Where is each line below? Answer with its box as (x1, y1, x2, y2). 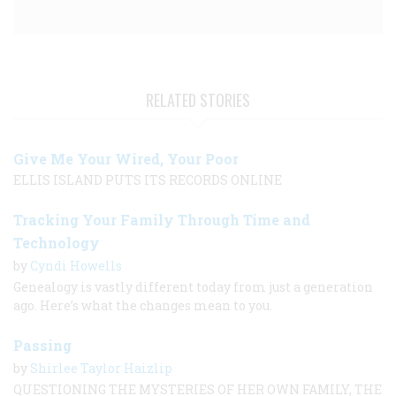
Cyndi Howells (30, 256, 122, 274)
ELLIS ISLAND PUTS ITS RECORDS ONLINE (13, 171, 282, 188)
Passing (13, 335, 72, 354)
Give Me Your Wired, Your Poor (13, 148, 239, 168)
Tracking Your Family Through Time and (13, 209, 310, 229)
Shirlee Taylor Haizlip (30, 359, 172, 377)
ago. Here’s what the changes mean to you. (13, 296, 272, 314)
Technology (13, 232, 100, 252)
